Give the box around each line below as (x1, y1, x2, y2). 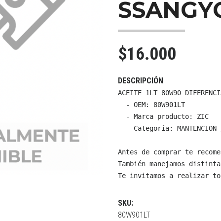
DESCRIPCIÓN (118, 75, 163, 85)
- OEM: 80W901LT (118, 100, 185, 109)
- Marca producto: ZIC (118, 112, 209, 120)
